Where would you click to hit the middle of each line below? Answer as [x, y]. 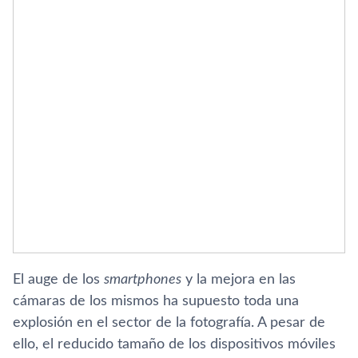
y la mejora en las [239, 280]
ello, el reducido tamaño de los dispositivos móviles [174, 344]
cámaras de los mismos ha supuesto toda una [156, 301]
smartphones [143, 280]
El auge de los [58, 280]
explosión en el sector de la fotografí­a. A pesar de [169, 323]
